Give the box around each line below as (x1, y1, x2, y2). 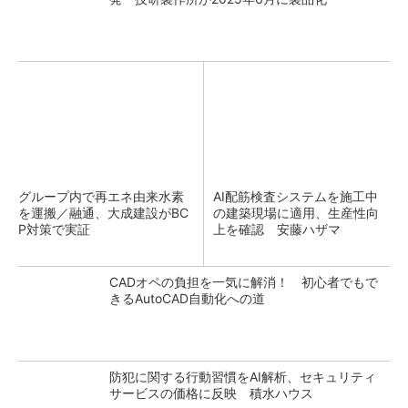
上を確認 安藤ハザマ (213, 221, 341, 237)
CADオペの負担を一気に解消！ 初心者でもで (109, 274, 378, 290)
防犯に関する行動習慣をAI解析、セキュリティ (109, 369, 376, 384)
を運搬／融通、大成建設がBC (18, 205, 189, 220)
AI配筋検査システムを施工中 (213, 189, 378, 204)
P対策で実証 (18, 221, 90, 237)
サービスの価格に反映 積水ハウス (109, 385, 313, 401)
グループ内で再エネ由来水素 (18, 189, 184, 204)
